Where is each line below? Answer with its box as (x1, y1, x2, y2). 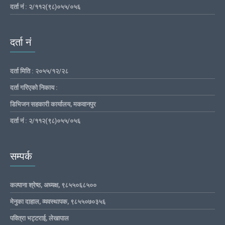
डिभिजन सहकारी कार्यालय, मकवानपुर (10, 100, 96, 108)
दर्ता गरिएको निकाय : (10, 83, 58, 91)
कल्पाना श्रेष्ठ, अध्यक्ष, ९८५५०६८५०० (10, 181, 96, 189)
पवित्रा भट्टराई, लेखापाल (10, 214, 69, 222)
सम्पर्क (10, 150, 32, 162)
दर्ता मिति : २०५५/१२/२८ (10, 67, 68, 75)
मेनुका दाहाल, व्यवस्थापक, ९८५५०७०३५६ (10, 197, 105, 205)
